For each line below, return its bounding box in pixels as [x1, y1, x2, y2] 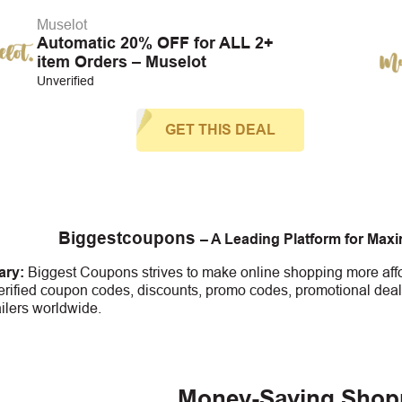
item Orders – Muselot [36, 53, 206, 71]
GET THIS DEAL [164, 122, 275, 137]
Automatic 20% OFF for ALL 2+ [36, 34, 274, 52]
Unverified [36, 74, 94, 88]
